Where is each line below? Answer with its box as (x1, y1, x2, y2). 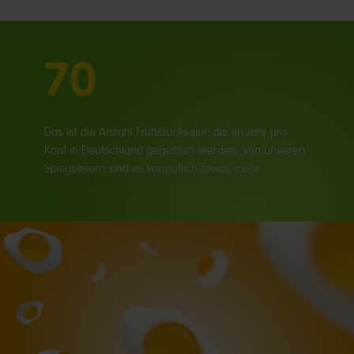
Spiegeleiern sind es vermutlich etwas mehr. (44, 161, 262, 175)
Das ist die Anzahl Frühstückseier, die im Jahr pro (44, 125, 287, 139)
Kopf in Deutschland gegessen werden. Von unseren (44, 143, 305, 157)
